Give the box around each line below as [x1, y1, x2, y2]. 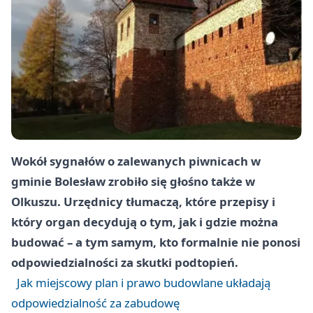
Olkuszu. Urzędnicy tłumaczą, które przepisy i [11, 193, 275, 210]
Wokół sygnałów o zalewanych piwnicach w [11, 152, 261, 169]
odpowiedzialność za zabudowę [11, 294, 180, 311]
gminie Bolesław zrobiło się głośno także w [11, 173, 255, 189]
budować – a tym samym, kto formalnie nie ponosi [11, 233, 300, 250]
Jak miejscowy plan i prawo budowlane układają [17, 274, 270, 291]
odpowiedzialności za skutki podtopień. [11, 254, 238, 270]
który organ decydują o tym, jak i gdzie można [11, 213, 278, 230]
